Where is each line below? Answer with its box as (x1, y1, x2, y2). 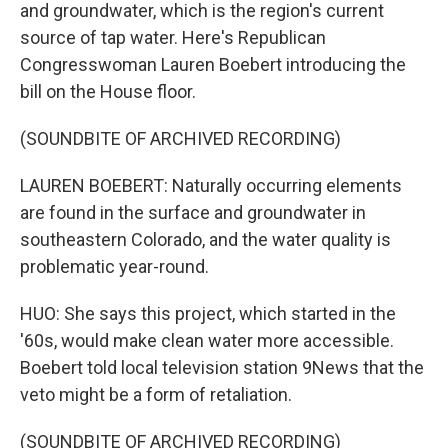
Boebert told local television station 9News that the (20, 357, 424, 378)
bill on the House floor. (20, 81, 196, 102)
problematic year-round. (20, 256, 209, 277)
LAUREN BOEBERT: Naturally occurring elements (20, 175, 402, 196)
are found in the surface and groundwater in (20, 202, 366, 223)
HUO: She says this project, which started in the (20, 303, 396, 324)
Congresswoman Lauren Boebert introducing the (20, 54, 406, 75)
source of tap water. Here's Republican (20, 27, 326, 48)
